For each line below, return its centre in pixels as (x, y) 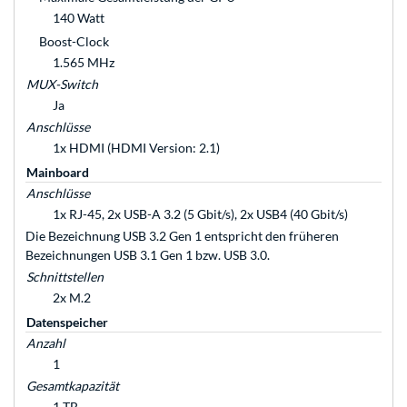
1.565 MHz (84, 63)
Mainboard (58, 173)
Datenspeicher (67, 323)
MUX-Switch (62, 84)
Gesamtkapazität (73, 386)
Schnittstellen (65, 277)
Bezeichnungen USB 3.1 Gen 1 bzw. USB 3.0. (148, 255)
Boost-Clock (74, 42)
